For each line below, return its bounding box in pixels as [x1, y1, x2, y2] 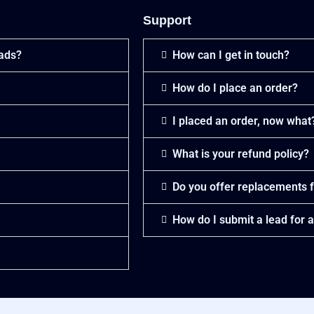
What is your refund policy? [172, 147, 309, 161]
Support [143, 13, 191, 28]
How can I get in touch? [172, 48, 289, 62]
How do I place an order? [172, 81, 298, 95]
